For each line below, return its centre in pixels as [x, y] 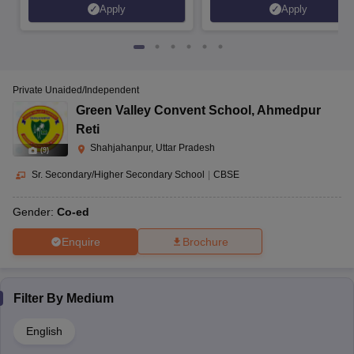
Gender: [35, 212]
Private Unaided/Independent [76, 90]
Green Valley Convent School [164, 111]
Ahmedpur [289, 111]
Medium [90, 299]
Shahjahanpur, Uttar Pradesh [153, 148]
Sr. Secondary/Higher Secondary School [118, 175]
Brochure [205, 242]
